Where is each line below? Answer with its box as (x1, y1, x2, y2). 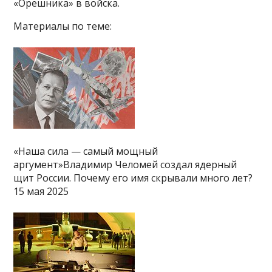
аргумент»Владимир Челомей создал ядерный (13, 157, 237, 171)
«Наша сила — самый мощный (13, 144, 158, 158)
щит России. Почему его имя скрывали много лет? (13, 171, 253, 185)
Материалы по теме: (13, 19, 112, 33)
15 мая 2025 (13, 184, 69, 198)
